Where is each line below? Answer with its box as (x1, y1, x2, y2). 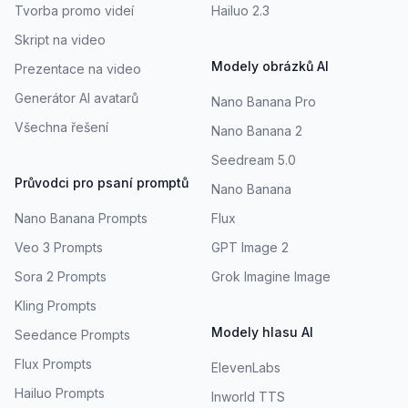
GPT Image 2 (211, 239, 289, 255)
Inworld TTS (211, 388, 285, 404)
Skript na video (15, 31, 106, 47)
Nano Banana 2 (211, 122, 302, 138)
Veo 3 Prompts (15, 239, 103, 255)
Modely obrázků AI (211, 57, 329, 74)
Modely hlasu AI (211, 323, 313, 340)
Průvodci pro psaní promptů (15, 174, 189, 190)
